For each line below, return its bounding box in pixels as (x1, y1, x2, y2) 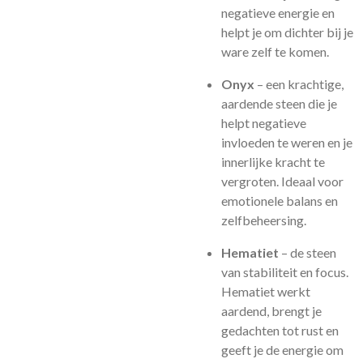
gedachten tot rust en (221, 322, 339, 338)
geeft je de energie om (221, 342, 344, 357)
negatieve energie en (221, 5, 335, 20)
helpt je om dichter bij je (221, 24, 353, 40)
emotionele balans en (221, 193, 338, 208)
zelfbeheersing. (221, 212, 306, 228)
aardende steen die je (221, 96, 337, 111)
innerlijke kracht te (221, 154, 325, 169)
